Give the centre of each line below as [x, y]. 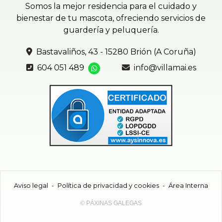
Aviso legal [31, 185]
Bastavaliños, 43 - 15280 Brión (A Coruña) [116, 52]
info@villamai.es [165, 68]
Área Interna [188, 185]
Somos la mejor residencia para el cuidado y [111, 6]
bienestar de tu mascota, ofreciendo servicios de [111, 18]
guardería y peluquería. [111, 30]
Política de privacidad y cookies [108, 185]
